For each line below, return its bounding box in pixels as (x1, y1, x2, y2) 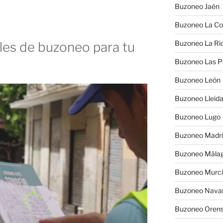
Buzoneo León (174, 76, 221, 85)
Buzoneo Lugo (174, 112, 221, 121)
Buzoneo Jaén (174, 2, 220, 11)
